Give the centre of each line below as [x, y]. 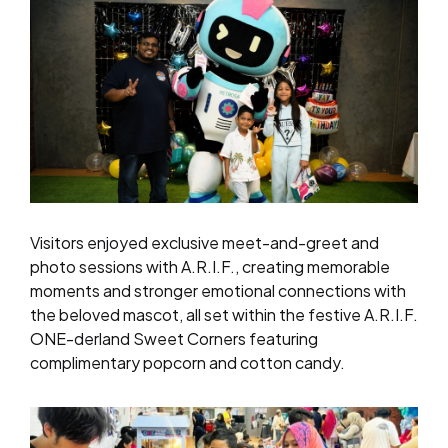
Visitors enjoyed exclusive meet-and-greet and [204, 243]
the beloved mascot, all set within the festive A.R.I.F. [224, 315]
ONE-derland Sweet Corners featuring [174, 339]
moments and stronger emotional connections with [218, 291]
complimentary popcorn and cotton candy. [187, 363]
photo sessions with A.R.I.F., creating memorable [210, 267]
